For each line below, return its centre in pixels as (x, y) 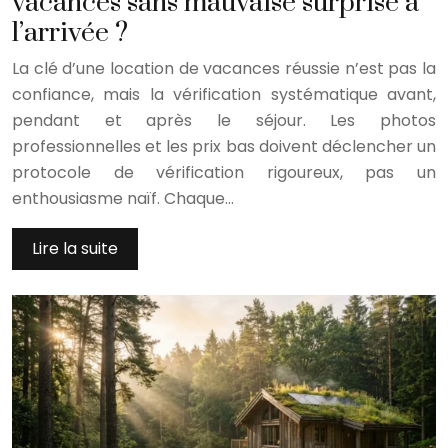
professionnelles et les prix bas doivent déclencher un (224, 146)
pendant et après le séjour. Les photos (224, 120)
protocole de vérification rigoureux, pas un (224, 172)
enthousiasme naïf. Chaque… (123, 198)
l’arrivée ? (70, 32)
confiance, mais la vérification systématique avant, (224, 94)
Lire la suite (75, 248)
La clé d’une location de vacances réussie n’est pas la (224, 68)
